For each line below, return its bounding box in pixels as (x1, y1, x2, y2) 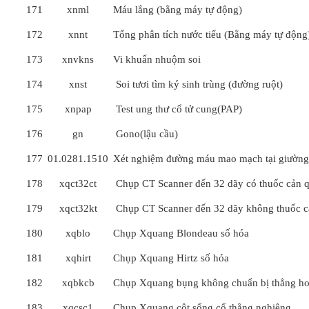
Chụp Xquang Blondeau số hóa (113, 228, 249, 239)
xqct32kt (59, 203, 97, 214)
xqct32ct (59, 178, 97, 189)
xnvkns (62, 54, 94, 65)
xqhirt (65, 252, 91, 263)
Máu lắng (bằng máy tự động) (113, 4, 242, 15)
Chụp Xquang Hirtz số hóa (113, 252, 229, 263)
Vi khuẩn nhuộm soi (113, 54, 201, 65)
